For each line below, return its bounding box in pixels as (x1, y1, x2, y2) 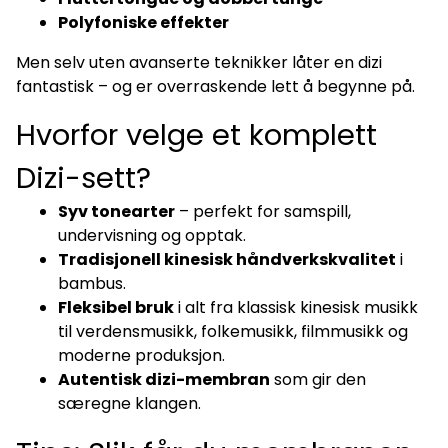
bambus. (58, 271, 126, 295)
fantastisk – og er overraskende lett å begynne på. (16, 74, 415, 98)
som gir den (270, 367, 366, 391)
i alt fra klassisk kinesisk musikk (174, 295, 418, 319)
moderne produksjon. (58, 343, 225, 367)
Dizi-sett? (16, 157, 151, 198)
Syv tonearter (58, 199, 175, 223)
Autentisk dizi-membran (58, 367, 270, 391)
